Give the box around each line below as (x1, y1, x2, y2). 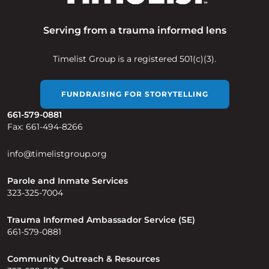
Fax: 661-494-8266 (7, 121, 83, 133)
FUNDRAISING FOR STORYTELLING (61, 89, 208, 99)
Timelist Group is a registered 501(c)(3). (53, 53, 216, 65)
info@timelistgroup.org (7, 148, 107, 160)
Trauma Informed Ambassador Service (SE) (7, 214, 195, 226)
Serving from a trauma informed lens (43, 25, 226, 37)
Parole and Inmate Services (7, 175, 128, 187)
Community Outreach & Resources (7, 253, 160, 265)
